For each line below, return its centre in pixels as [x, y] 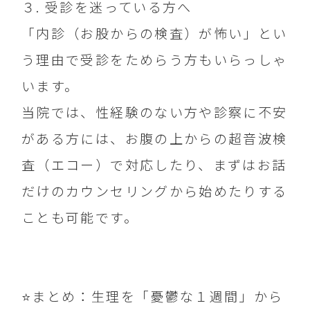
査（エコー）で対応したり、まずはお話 [154, 165]
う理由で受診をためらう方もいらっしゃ [155, 60]
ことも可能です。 [80, 218]
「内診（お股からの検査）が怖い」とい [155, 34]
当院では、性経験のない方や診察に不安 [155, 112]
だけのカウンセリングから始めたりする [155, 191]
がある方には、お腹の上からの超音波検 [155, 139]
